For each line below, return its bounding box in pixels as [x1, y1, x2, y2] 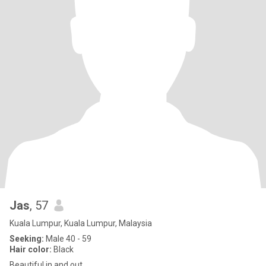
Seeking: [9, 234, 44, 243]
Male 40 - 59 [44, 234, 91, 243]
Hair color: [9, 245, 52, 254]
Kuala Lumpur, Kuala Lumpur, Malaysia [9, 218, 152, 228]
